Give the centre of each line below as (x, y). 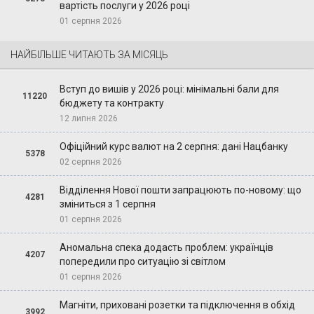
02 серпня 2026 (90, 162)
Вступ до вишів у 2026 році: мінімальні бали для (169, 89)
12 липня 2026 (88, 118)
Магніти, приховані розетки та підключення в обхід (177, 305)
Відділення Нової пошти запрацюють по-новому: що (180, 190)
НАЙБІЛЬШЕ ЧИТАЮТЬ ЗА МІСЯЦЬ (89, 54)
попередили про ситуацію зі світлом (142, 261)
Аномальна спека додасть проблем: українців (166, 247)
